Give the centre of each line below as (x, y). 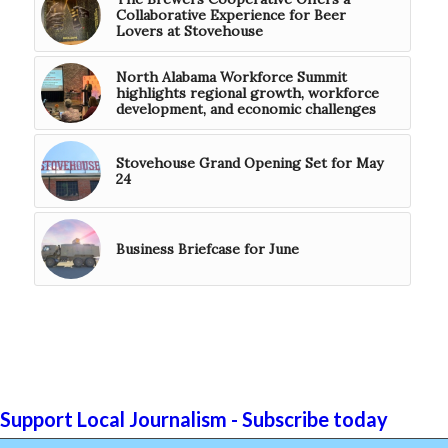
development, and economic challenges (245, 109)
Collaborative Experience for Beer (230, 15)
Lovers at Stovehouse (189, 31)
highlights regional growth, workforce (247, 93)
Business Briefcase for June (207, 249)
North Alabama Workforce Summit (231, 77)
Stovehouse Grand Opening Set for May (249, 163)
